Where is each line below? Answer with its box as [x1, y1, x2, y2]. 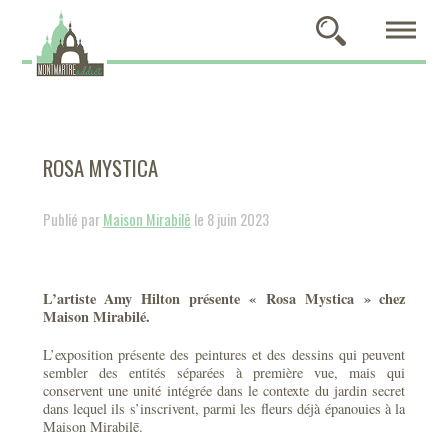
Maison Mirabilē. [42, 417, 143, 436]
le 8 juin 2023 [190, 209, 269, 230]
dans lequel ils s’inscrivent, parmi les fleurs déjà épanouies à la [42, 399, 406, 418]
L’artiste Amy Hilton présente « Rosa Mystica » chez [42, 288, 406, 309]
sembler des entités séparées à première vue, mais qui [42, 363, 406, 382]
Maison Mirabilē [102, 209, 191, 230]
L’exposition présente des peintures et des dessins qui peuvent [42, 345, 406, 364]
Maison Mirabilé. [42, 306, 150, 327]
